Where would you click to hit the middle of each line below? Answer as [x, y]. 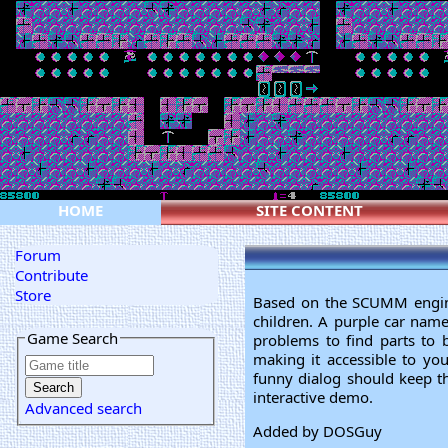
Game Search [72, 337]
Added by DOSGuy [317, 431]
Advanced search [83, 407]
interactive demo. [313, 397]
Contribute [51, 275]
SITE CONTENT [309, 210]
